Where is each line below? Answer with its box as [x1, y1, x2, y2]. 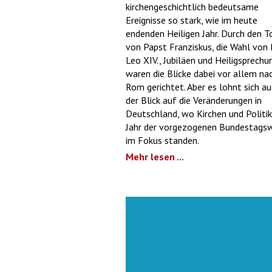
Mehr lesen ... [126, 150, 184, 163]
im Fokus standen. [126, 134, 199, 146]
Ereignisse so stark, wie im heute [126, 13, 257, 26]
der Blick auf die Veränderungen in [126, 93, 262, 106]
